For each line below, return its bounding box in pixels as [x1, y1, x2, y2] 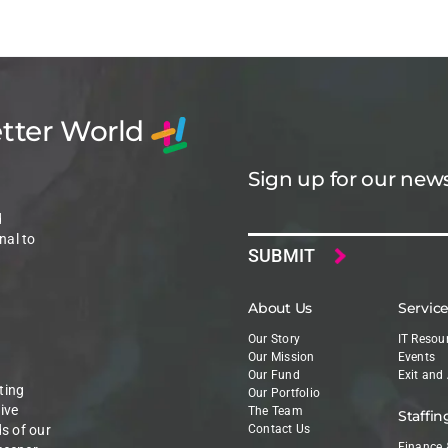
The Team [247, 404, 303, 419]
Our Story [247, 332, 301, 347]
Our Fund [247, 368, 300, 383]
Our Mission [247, 350, 315, 365]
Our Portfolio [247, 386, 321, 401]
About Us [247, 299, 313, 318]
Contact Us [247, 422, 311, 437]
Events [397, 350, 436, 365]
